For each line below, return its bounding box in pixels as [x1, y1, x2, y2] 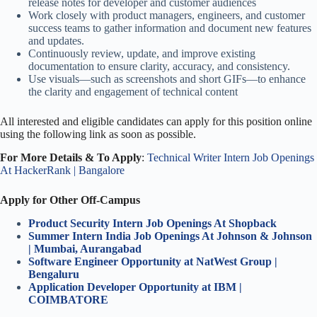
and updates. [28, 35, 84, 47]
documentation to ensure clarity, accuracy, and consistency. [28, 60, 290, 73]
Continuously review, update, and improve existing [28, 47, 255, 60]
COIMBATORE [28, 293, 108, 306]
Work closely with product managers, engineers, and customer [28, 9, 305, 22]
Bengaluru [28, 267, 82, 280]
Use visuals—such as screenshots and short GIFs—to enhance [28, 73, 306, 86]
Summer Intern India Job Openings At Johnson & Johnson [28, 229, 312, 242]
